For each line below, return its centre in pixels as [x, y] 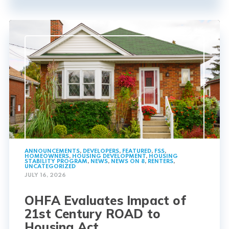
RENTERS [161, 162]
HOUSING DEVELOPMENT [109, 157]
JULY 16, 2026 [45, 176]
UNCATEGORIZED [50, 167]
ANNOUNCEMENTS [52, 152]
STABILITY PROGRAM [56, 162]
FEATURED [137, 152]
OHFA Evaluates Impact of [105, 201]
